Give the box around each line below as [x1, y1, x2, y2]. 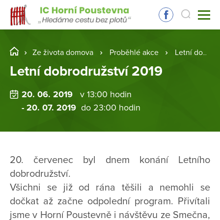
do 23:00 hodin [81, 102, 140, 113]
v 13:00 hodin [80, 89, 132, 100]
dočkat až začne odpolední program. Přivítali [10, 195, 210, 208]
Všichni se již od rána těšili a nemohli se [10, 182, 210, 194]
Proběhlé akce [110, 48, 159, 57]
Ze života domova [32, 48, 93, 57]
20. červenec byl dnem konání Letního [10, 154, 210, 166]
